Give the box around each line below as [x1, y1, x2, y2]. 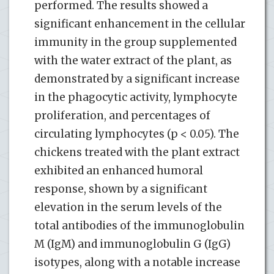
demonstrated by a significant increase [34, 72, 240, 86]
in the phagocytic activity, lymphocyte [34, 90, 237, 104]
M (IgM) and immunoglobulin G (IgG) [34, 237, 231, 251]
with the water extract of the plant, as [34, 53, 232, 67]
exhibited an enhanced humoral [34, 163, 203, 177]
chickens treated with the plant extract [34, 145, 240, 159]
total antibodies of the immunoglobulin [34, 218, 245, 232]
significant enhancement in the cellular [34, 17, 245, 31]
